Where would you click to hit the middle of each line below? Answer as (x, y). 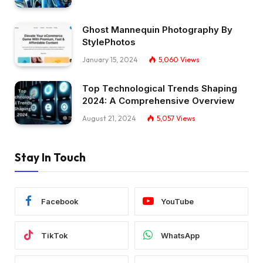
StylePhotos (109, 42)
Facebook (60, 201)
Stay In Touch (50, 158)
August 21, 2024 (109, 118)
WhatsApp (180, 235)
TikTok (55, 235)
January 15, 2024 (110, 60)
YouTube (177, 201)
